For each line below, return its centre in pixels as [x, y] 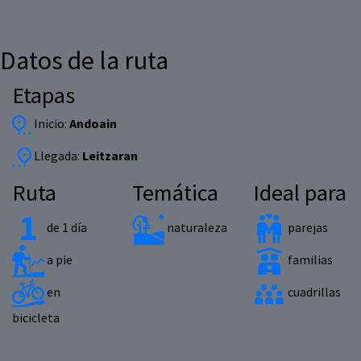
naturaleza [196, 228]
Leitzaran [110, 156]
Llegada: [57, 156]
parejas [306, 228]
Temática [176, 193]
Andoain [93, 124]
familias [309, 260]
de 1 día [66, 228]
